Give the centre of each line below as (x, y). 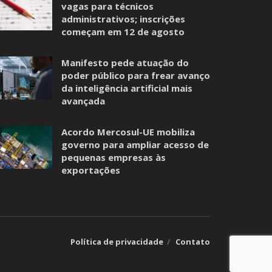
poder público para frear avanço (136, 75)
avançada (83, 100)
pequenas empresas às (114, 157)
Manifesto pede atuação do (125, 62)
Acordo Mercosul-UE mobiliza (128, 131)
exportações (91, 170)
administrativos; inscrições (123, 19)
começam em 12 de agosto (123, 31)
